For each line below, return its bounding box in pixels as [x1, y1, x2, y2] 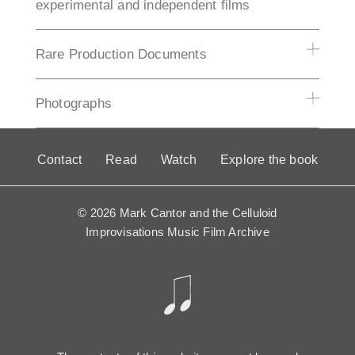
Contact [36, 153, 82, 167]
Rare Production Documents [35, 47, 207, 63]
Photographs [35, 96, 112, 112]
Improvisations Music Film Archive [86, 225, 269, 239]
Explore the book [220, 153, 319, 167]
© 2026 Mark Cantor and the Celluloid [78, 206, 277, 220]
